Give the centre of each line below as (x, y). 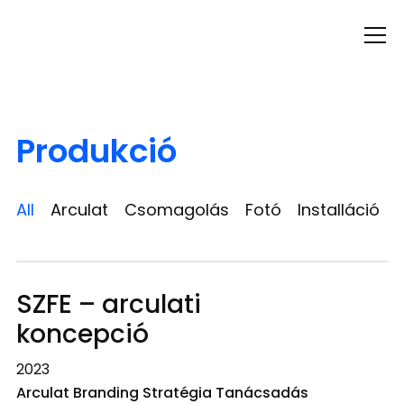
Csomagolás (176, 210)
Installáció (338, 210)
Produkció (96, 151)
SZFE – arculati (108, 304)
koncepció (82, 334)
